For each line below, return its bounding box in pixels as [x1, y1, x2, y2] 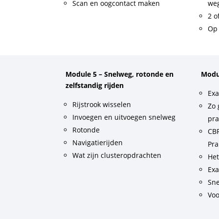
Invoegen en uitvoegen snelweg [72, 112, 176, 122]
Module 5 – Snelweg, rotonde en [66, 69, 174, 79]
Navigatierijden [72, 137, 123, 147]
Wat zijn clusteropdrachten [72, 150, 162, 160]
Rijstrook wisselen [72, 99, 131, 109]
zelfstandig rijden [66, 80, 124, 90]
